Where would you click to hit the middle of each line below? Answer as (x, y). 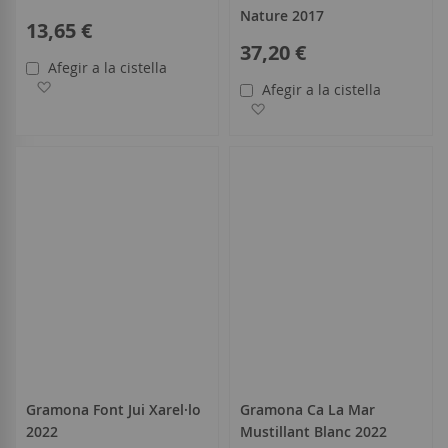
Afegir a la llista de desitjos (147, 85)
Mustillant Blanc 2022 (313, 432)
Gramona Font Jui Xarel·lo (113, 410)
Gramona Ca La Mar (307, 410)
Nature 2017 (282, 16)
